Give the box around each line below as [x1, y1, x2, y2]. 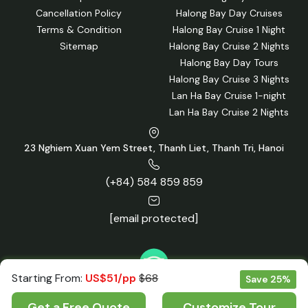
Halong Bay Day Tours [179, 56, 278, 69]
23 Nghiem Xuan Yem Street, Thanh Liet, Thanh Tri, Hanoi [24, 142, 284, 155]
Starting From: [12, 271, 83, 285]
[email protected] [110, 211, 198, 226]
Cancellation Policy [36, 6, 122, 19]
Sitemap [59, 39, 98, 52]
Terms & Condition [36, 23, 122, 36]
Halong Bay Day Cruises [175, 6, 283, 19]
